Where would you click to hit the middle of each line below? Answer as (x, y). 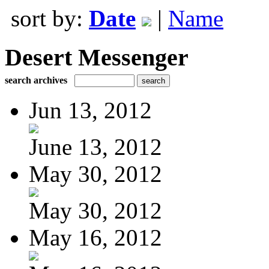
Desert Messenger (97, 57)
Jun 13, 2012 (90, 110)
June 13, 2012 (95, 147)
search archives (36, 80)
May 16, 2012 (95, 237)
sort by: (50, 18)
